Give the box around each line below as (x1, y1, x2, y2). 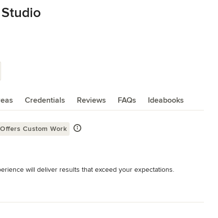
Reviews (77, 95, 106, 105)
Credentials (25, 95, 65, 105)
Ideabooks (148, 95, 184, 105)
